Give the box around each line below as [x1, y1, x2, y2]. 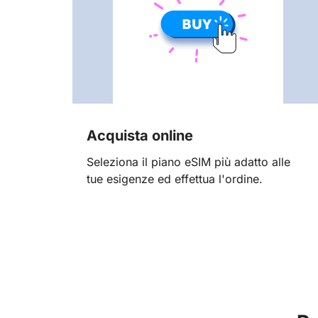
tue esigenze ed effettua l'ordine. [87, 171, 263, 186]
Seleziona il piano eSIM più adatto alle [87, 154, 290, 169]
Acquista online [87, 127, 193, 145]
